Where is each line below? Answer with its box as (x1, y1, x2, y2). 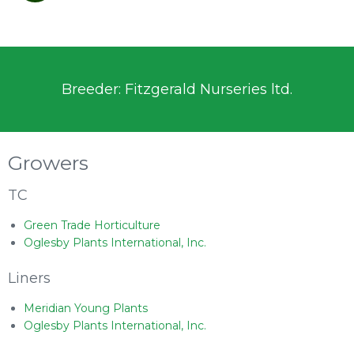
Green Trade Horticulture (24, 218, 160, 232)
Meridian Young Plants (24, 301, 148, 315)
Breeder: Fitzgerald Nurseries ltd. (62, 81, 292, 98)
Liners (8, 269, 51, 287)
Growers (8, 151, 88, 175)
